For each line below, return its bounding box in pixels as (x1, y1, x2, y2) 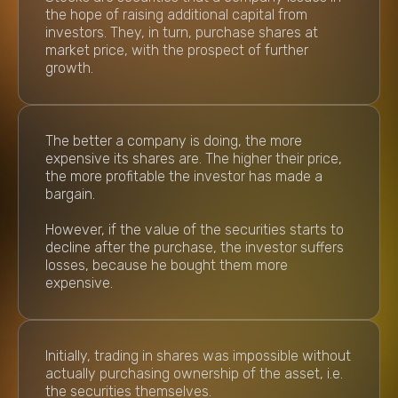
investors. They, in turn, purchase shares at (45, 24, 318, 41)
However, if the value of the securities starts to (45, 221, 344, 238)
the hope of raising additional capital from (45, 6, 307, 23)
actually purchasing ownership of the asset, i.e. (45, 365, 343, 382)
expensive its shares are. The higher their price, (45, 150, 342, 167)
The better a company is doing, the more (45, 132, 302, 149)
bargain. (45, 186, 95, 203)
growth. (45, 60, 93, 76)
